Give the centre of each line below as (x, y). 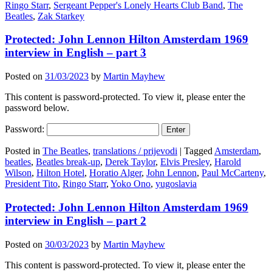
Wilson (18, 173)
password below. (37, 108)
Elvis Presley (185, 162)
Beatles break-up (68, 162)
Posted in (22, 151)
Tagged (198, 151)
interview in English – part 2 (76, 220)
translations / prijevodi (135, 151)
